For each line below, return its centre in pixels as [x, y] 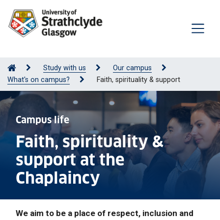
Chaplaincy [58, 178]
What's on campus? [39, 80]
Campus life [42, 120]
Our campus [132, 68]
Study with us [65, 68]
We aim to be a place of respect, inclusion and [105, 213]
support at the [70, 160]
